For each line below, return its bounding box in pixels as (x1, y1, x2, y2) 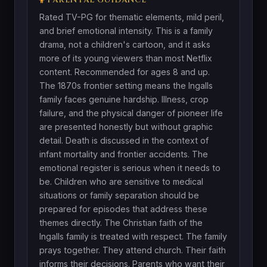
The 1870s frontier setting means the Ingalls (39, 80, 213, 91)
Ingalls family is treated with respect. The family (39, 231, 227, 241)
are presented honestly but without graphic (39, 121, 213, 132)
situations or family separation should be (39, 190, 199, 200)
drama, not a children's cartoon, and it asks (39, 39, 210, 49)
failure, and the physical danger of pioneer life (39, 107, 223, 118)
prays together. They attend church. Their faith (39, 244, 226, 255)
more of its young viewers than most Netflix (39, 52, 212, 63)
